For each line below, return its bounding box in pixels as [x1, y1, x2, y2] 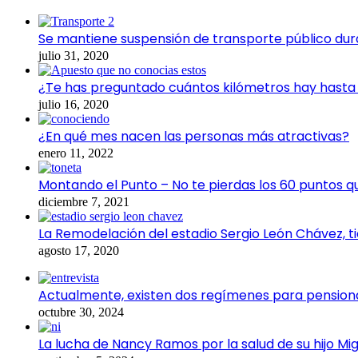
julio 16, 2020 [38, 97, 109, 111]
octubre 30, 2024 [38, 304, 124, 319]
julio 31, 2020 [38, 48, 109, 62]
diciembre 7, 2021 [38, 194, 129, 209]
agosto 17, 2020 [38, 243, 119, 257]
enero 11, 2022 [38, 145, 113, 160]
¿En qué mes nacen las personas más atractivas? [38, 126, 349, 145]
